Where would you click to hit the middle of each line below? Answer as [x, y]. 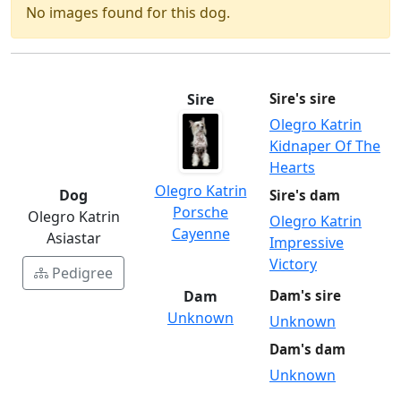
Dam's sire [305, 295]
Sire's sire [303, 98]
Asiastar [73, 238]
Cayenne [200, 233]
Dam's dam [307, 349]
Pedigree [82, 273]
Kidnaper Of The [325, 145]
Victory [293, 264]
